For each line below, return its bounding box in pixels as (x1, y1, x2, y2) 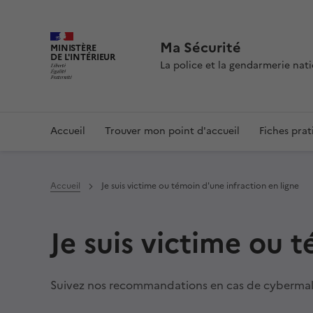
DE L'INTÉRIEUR (50, 50, 116, 64)
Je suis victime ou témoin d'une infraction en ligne (101, 180, 299, 192)
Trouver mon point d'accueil (105, 124, 240, 138)
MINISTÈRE (50, 41, 96, 54)
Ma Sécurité (160, 37, 242, 58)
